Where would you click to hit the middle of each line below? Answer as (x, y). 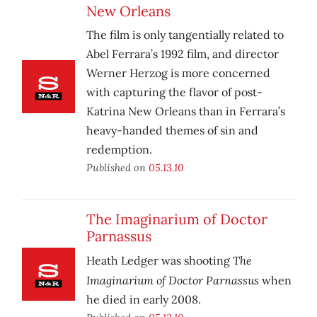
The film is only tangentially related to (185, 35)
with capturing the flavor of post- (174, 92)
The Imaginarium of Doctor (177, 219)
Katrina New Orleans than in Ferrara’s (186, 111)
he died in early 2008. (144, 300)
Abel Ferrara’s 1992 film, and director (183, 54)
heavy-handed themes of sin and (172, 131)
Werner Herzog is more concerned (178, 73)
